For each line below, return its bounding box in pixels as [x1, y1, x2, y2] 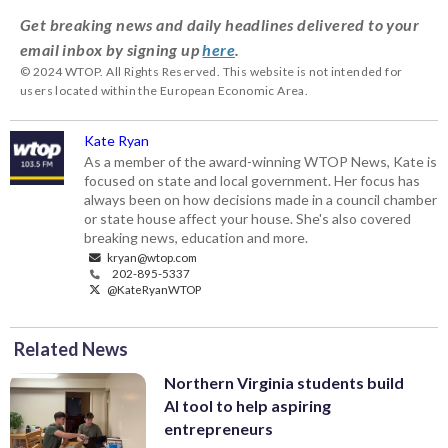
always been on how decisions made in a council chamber [84, 190, 438, 208]
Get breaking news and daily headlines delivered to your [20, 14, 419, 34]
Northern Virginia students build [164, 372, 404, 392]
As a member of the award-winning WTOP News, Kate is [84, 152, 438, 170]
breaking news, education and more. [84, 228, 309, 246]
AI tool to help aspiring [164, 395, 331, 415]
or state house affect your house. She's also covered [84, 209, 412, 227]
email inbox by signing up [20, 39, 203, 59]
